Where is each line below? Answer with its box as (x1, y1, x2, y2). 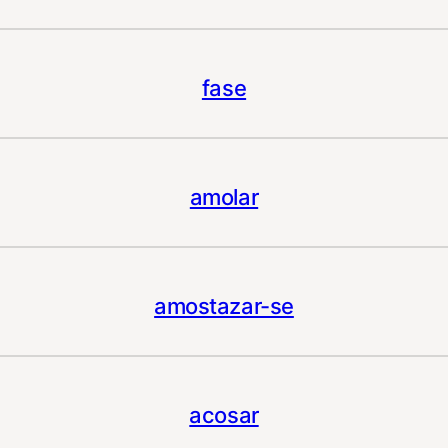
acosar (189, 402, 259, 429)
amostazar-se (154, 293, 294, 320)
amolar (189, 184, 259, 211)
